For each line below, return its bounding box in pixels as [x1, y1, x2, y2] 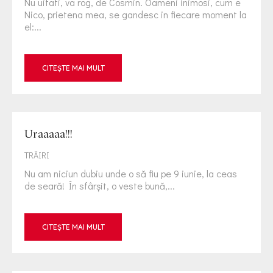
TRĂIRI [24, 149, 49, 161]
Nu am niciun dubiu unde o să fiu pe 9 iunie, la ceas [24, 167, 237, 180]
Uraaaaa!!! [24, 126, 73, 141]
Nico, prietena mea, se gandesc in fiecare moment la [24, 8, 247, 21]
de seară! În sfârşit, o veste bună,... [24, 179, 175, 192]
